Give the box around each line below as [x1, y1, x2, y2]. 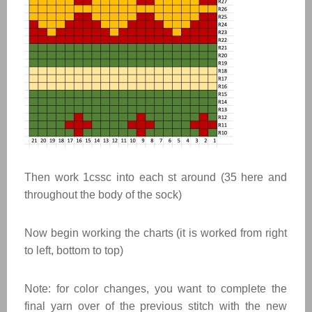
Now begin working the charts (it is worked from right [24, 227, 287, 239]
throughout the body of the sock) [24, 189, 182, 201]
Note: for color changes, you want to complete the [24, 283, 287, 295]
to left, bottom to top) [24, 244, 123, 256]
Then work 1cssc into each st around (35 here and [24, 171, 287, 183]
